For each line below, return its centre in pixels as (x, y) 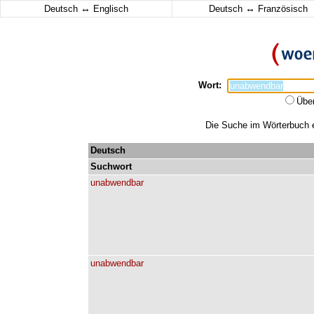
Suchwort (111, 166)
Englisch (109, 9)
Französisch (281, 9)
